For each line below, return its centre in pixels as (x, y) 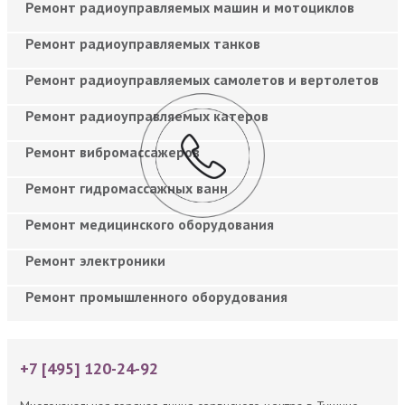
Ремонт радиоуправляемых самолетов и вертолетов (202, 79)
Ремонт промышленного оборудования (156, 296)
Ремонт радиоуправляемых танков (143, 43)
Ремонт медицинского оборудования (150, 224)
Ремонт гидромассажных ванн (127, 188)
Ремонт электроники (95, 260)
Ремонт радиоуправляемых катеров (147, 115)
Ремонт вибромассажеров (113, 151)
